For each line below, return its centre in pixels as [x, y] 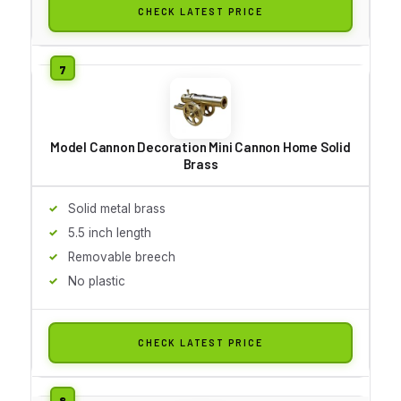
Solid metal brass [117, 208]
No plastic [97, 281]
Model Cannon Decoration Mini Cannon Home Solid [200, 146]
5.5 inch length [110, 232]
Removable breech [122, 256]
